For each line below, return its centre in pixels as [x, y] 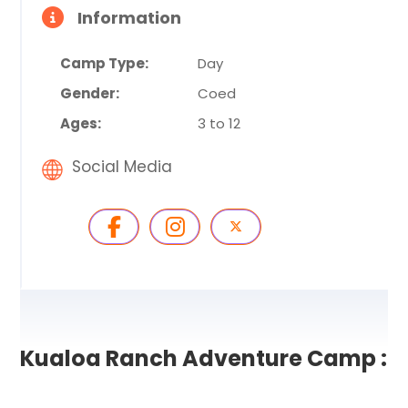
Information [130, 18]
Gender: [90, 93]
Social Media [122, 167]
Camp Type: [105, 63]
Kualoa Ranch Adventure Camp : [204, 358]
